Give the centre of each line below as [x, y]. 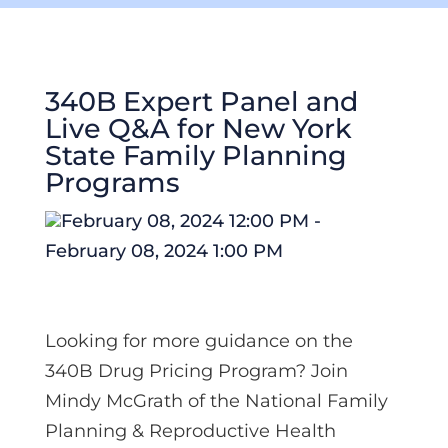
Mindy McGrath [116, 401]
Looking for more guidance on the [198, 341]
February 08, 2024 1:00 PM [163, 251]
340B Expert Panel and [201, 101]
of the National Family [287, 401]
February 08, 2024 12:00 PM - [190, 221]
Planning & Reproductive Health [190, 431]
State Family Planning [195, 155]
